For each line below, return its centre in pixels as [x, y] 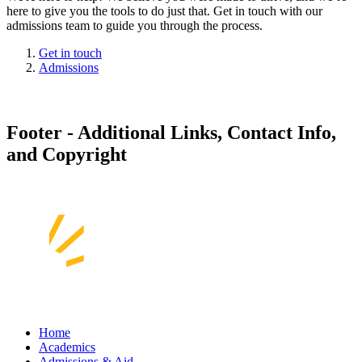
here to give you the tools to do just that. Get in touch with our [164, 11]
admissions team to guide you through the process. [135, 25]
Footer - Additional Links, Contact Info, [171, 132]
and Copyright [67, 154]
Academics [67, 347]
